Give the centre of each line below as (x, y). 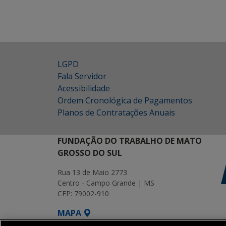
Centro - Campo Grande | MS (106, 183)
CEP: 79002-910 (83, 193)
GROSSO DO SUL (90, 153)
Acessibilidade (84, 88)
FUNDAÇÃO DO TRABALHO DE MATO (130, 141)
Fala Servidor (82, 76)
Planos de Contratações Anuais (116, 112)
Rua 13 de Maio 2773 (92, 172)
